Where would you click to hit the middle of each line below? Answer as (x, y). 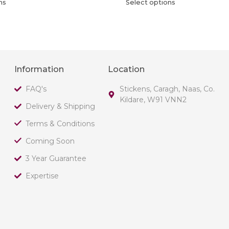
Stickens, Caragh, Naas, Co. (167, 89)
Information (39, 69)
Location (127, 69)
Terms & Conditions (60, 123)
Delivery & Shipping (61, 106)
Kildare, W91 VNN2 (153, 99)
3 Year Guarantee (56, 158)
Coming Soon (50, 141)
